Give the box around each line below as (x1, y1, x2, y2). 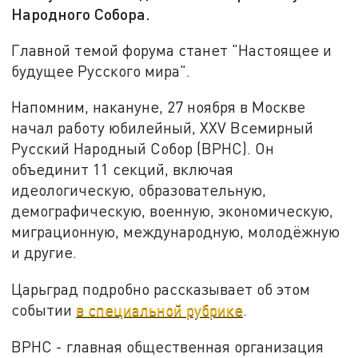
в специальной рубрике (76, 300, 244, 320)
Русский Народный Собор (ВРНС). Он (11, 139, 275, 158)
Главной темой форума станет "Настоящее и (11, 40, 332, 59)
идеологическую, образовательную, (11, 181, 267, 200)
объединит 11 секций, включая (11, 160, 234, 179)
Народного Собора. (11, 4, 151, 24)
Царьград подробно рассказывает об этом (11, 280, 311, 299)
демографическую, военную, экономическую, (11, 201, 334, 221)
